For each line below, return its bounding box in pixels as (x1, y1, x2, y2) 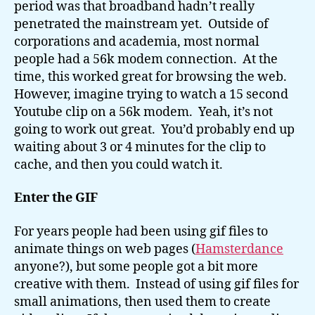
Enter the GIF (14, 190, 98, 206)
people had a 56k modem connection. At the (14, 51, 278, 67)
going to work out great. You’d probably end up (14, 121, 295, 138)
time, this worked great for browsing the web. (14, 68, 292, 85)
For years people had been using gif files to (14, 223, 268, 240)
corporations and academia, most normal (14, 33, 259, 50)
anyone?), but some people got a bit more (14, 258, 258, 275)
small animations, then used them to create (14, 293, 271, 310)
